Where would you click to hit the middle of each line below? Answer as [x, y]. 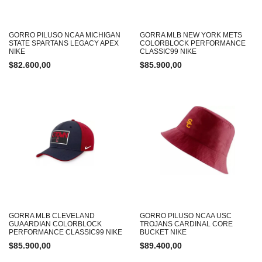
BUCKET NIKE [163, 232]
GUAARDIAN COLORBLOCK [55, 224]
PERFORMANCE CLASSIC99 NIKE [65, 232]
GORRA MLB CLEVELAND [52, 216]
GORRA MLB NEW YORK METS [191, 35]
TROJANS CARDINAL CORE [186, 224]
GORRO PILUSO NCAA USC [186, 216]
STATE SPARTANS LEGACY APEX [64, 43]
